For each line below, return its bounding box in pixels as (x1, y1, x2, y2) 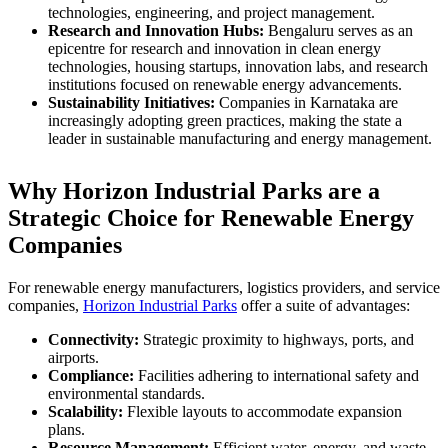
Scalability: (48, 403, 123, 421)
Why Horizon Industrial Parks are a (8, 178, 380, 205)
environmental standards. (48, 385, 205, 403)
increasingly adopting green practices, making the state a (48, 112, 402, 130)
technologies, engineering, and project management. (48, 4, 375, 22)
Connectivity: (48, 331, 139, 349)
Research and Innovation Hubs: (48, 22, 264, 40)
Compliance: (48, 367, 134, 385)
